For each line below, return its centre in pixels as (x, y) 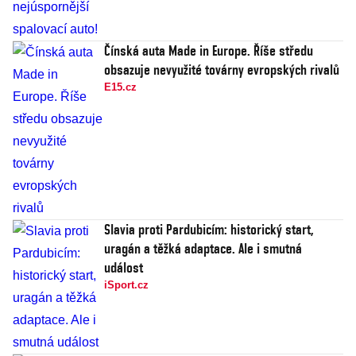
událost (124, 268)
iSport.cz (126, 285)
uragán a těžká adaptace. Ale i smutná (203, 249)
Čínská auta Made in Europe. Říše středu (209, 51)
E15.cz (120, 87)
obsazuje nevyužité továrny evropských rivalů (222, 70)
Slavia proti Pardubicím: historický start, (209, 230)
